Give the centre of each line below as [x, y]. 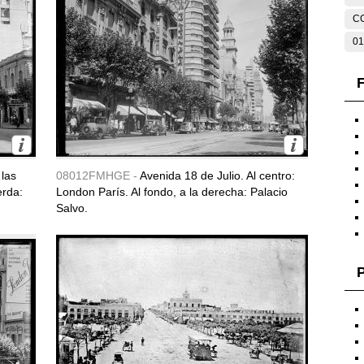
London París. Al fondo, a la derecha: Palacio [172, 192]
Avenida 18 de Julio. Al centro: [217, 175]
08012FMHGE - [98, 175]
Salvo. [72, 208]
